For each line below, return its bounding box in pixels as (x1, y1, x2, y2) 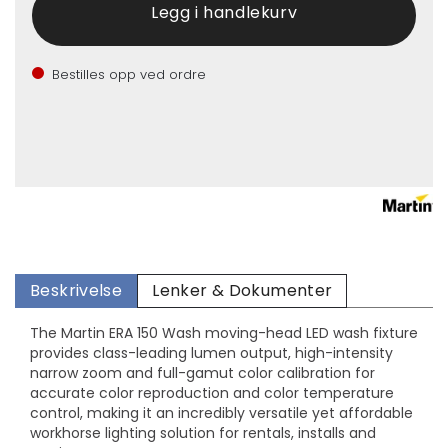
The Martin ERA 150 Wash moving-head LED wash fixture (30, 323, 418, 344)
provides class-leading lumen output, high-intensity (30, 343, 393, 364)
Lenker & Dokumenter (152, 279, 333, 303)
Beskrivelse (30, 279, 123, 303)
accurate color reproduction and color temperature (30, 383, 394, 404)
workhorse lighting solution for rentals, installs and (30, 423, 376, 444)
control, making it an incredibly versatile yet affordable (30, 403, 413, 424)
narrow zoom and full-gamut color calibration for (30, 363, 375, 384)
